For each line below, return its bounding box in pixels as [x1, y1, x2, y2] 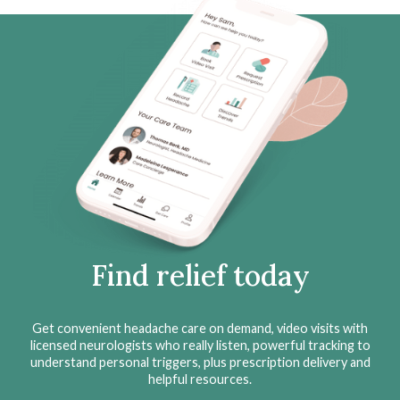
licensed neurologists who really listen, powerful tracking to [29, 337, 371, 353]
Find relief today [90, 256, 310, 294]
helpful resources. [148, 371, 252, 387]
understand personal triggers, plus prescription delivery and [29, 354, 371, 370]
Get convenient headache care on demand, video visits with [32, 320, 368, 336]
